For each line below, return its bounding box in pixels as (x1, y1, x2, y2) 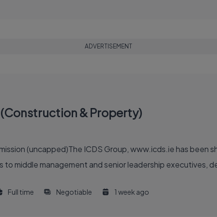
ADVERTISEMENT (85, 43, 132, 50)
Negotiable (56, 187, 92, 196)
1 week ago (114, 187, 149, 196)
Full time (8, 187, 34, 196)
